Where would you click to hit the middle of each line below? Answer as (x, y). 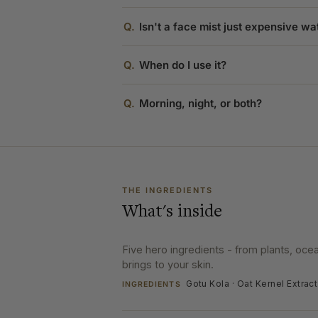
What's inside (172, 212)
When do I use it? (183, 65)
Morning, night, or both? (201, 104)
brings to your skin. (168, 265)
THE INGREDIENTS (168, 191)
